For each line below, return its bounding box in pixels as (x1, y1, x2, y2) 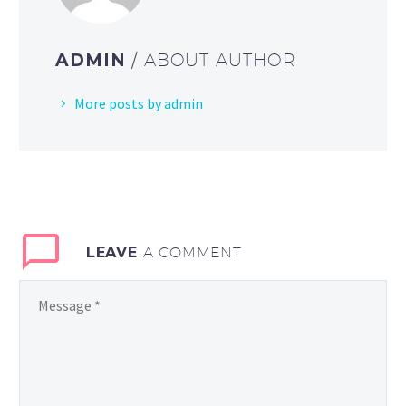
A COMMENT (142, 243, 242, 261)
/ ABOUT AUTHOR (130, 50, 297, 70)
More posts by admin (74, 94, 203, 112)
